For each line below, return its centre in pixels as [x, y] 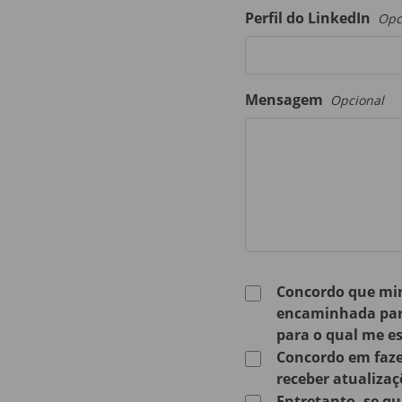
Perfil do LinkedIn [309, 17]
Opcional [357, 100]
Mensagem [285, 99]
